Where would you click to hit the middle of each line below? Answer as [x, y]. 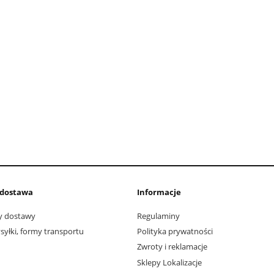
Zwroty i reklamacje [172, 247]
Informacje [159, 192]
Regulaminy [158, 216]
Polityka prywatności [175, 231]
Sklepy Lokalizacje [169, 262]
